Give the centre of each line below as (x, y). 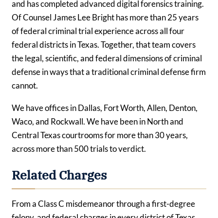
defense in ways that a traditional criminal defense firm (109, 72)
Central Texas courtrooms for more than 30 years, (100, 135)
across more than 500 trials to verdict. (79, 148)
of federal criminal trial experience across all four (98, 31)
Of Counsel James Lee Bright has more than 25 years (105, 17)
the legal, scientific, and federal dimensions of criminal (107, 58)
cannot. (25, 85)
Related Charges (59, 175)
